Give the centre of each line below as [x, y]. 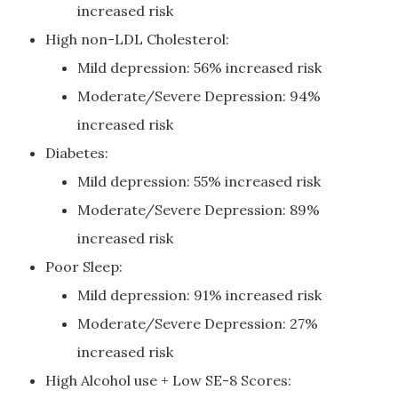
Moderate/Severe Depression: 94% [199, 96]
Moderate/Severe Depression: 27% [198, 323]
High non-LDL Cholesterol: [137, 39]
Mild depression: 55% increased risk [199, 181]
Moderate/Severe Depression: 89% [199, 210]
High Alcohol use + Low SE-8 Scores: [168, 380]
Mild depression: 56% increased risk [199, 68]
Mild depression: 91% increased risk [199, 295]
